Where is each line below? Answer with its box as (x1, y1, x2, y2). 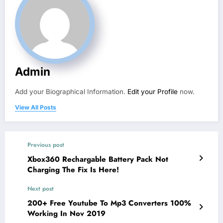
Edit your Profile (127, 88, 178, 96)
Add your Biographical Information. (15, 88, 127, 96)
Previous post (27, 140, 64, 150)
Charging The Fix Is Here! (27, 164, 119, 176)
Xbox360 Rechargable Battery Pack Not (27, 154, 168, 165)
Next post (27, 184, 54, 194)
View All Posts (15, 104, 56, 111)
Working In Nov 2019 (27, 208, 106, 220)
